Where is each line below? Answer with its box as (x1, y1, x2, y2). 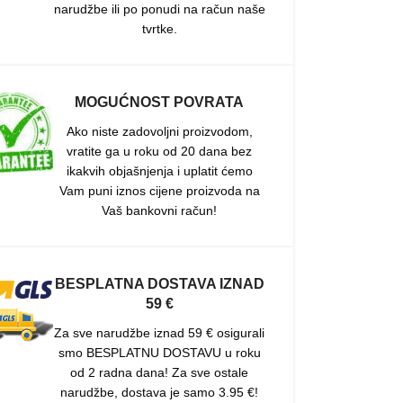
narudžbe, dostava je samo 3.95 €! (60, 385, 259, 400)
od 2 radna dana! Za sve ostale (70, 365, 249, 381)
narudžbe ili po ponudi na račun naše (53, 2, 265, 17)
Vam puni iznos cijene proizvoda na (58, 184, 260, 199)
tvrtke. (141, 22, 177, 37)
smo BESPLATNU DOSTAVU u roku (58, 345, 261, 361)
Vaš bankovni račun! (102, 203, 218, 219)
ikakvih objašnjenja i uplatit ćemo (66, 164, 253, 179)
